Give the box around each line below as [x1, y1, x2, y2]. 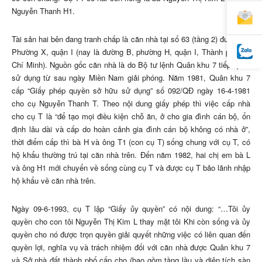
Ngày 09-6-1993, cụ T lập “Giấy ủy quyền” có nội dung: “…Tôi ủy [12, 203, 250, 215]
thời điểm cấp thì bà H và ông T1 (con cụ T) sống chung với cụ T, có [12, 136, 250, 148]
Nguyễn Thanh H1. [12, 5, 75, 17]
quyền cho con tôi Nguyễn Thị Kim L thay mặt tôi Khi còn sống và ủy [12, 216, 250, 227]
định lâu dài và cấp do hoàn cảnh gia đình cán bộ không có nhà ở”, [12, 123, 250, 135]
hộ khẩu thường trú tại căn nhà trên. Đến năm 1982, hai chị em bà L [12, 149, 250, 161]
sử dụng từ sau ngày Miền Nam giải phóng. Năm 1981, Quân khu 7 [12, 72, 250, 84]
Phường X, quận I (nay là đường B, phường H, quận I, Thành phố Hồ [12, 46, 250, 58]
